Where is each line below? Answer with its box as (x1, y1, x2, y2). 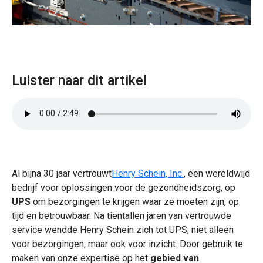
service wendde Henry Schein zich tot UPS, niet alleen (12, 224, 234, 235)
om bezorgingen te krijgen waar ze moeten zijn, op (31, 195, 239, 207)
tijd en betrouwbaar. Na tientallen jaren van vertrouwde (12, 210, 231, 221)
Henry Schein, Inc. (112, 167, 184, 179)
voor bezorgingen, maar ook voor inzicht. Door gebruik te (12, 238, 243, 249)
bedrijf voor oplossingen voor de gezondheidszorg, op (12, 181, 235, 193)
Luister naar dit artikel (12, 72, 147, 89)
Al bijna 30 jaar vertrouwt (12, 167, 112, 179)
